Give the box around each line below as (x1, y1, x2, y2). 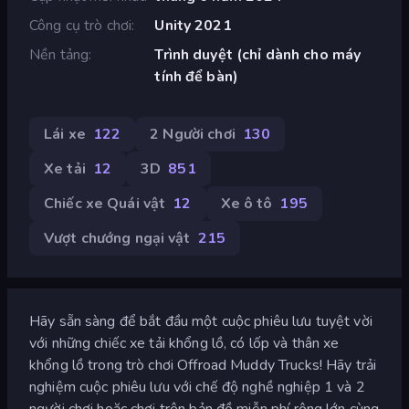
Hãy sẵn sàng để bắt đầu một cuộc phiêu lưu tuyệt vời (29, 310, 372, 331)
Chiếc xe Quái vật (44, 193, 166, 214)
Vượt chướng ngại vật (44, 227, 191, 248)
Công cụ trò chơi (29, 15, 132, 36)
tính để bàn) (154, 66, 238, 87)
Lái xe (44, 123, 86, 144)
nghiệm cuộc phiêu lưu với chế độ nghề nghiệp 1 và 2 (29, 376, 365, 397)
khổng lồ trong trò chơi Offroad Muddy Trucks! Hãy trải (29, 354, 377, 375)
